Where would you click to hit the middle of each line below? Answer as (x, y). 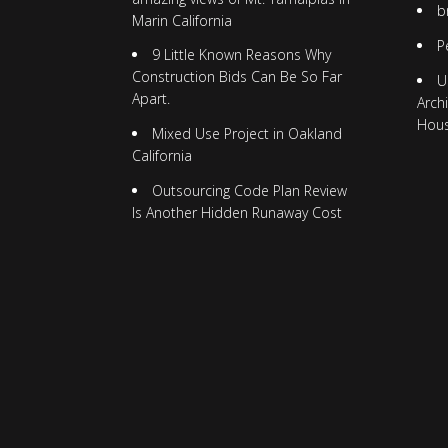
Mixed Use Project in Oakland (246, 134)
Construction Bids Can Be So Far (236, 77)
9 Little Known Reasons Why (241, 55)
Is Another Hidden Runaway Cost (236, 212)
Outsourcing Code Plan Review (249, 190)
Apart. (150, 99)
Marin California (181, 20)
